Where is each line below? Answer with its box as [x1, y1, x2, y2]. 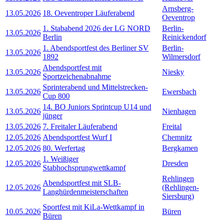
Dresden [162, 159, 188, 167]
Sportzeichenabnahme [43, 72, 111, 81]
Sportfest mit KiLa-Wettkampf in [43, 202, 144, 211]
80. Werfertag [43, 143, 85, 152]
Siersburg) [162, 192, 194, 200]
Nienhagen [162, 107, 196, 115]
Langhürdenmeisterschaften [43, 187, 128, 196]
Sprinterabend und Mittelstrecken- [43, 82, 148, 91]
